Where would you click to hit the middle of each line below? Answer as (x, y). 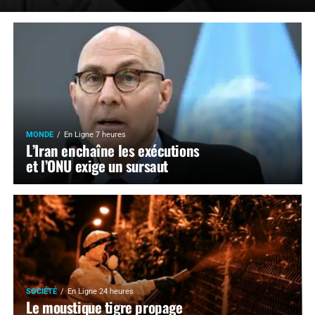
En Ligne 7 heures (95, 135)
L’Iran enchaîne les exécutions (113, 150)
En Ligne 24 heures (101, 291)
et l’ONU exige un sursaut (97, 166)
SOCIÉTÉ (42, 291)
